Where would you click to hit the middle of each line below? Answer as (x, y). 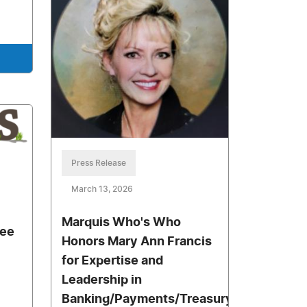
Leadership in (102, 281)
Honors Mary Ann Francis (137, 242)
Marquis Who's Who (122, 223)
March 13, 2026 (102, 189)
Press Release (99, 163)
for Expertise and (113, 261)
